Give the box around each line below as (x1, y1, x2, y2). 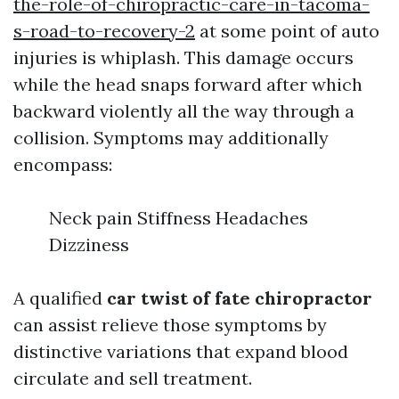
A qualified (13, 287, 107, 309)
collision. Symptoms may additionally (13, 126, 329, 149)
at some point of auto (195, 20, 379, 42)
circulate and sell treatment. (13, 367, 252, 389)
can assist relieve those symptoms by (13, 313, 327, 336)
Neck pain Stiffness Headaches (49, 207, 308, 229)
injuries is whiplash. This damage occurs (13, 46, 354, 69)
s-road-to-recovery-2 (13, 20, 195, 42)
